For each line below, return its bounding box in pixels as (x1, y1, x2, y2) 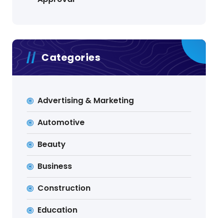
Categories (41, 51, 100, 65)
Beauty (37, 139, 66, 150)
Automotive (37, 117, 85, 128)
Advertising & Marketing (37, 95, 134, 107)
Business (37, 161, 73, 172)
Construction (37, 182, 91, 194)
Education (37, 204, 78, 216)
